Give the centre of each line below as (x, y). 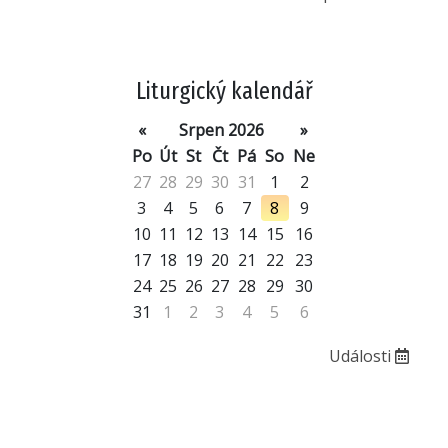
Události (362, 356)
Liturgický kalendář (224, 91)
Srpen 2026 (221, 130)
